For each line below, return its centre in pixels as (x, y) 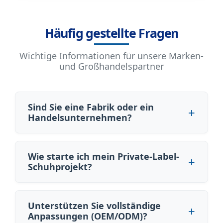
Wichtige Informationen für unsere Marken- (111, 56)
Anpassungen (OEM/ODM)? (88, 216)
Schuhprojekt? (60, 167)
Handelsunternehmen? (80, 117)
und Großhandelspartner (111, 66)
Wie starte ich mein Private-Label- (104, 156)
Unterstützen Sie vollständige (94, 205)
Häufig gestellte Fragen (111, 33)
